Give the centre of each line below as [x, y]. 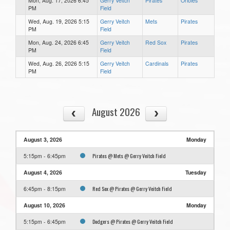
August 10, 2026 [44, 205]
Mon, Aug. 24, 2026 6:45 [59, 42]
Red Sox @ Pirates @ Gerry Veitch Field [132, 189]
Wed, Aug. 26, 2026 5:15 [59, 63]
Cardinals [157, 63]
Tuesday [196, 172]
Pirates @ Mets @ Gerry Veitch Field [129, 156]
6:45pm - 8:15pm [45, 189]
